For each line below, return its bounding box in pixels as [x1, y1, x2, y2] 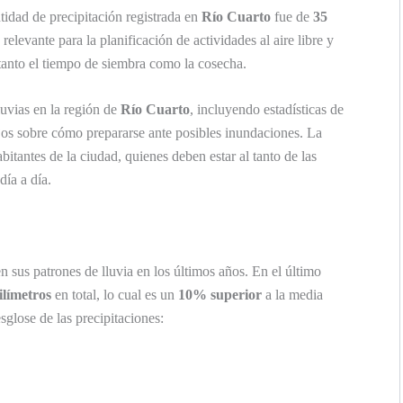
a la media [262, 286, 323, 302]
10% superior [178, 286, 262, 302]
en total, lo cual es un [51, 286, 178, 302]
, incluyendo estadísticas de [190, 102, 344, 118]
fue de [271, 8, 313, 24]
